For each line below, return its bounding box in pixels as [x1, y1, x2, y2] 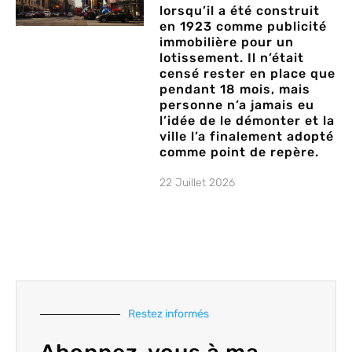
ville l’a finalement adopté [159, 129, 335, 145]
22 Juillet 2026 [159, 176, 236, 190]
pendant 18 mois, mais [159, 82, 311, 97]
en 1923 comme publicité [159, 19, 328, 35]
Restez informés [128, 307, 209, 321]
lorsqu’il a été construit [159, 3, 321, 19]
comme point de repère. [159, 145, 320, 160]
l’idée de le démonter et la [159, 113, 335, 129]
